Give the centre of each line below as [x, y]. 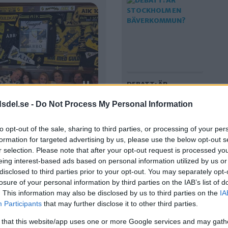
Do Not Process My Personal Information [114, 104]
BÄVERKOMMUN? [156, 105]
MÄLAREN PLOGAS [158, 222]
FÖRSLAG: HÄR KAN [159, 211]
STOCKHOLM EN [154, 94]
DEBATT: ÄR [147, 84]
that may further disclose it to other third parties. [120, 204]
